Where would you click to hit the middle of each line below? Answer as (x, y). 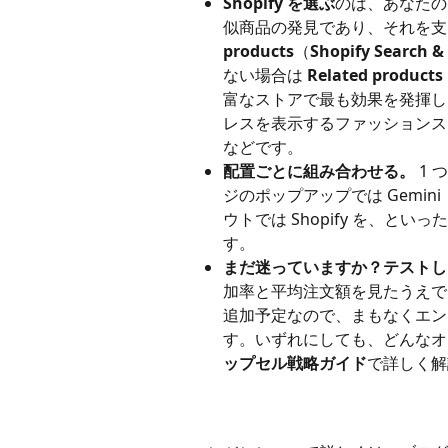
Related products (375, 75)
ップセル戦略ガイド (295, 363)
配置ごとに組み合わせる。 (319, 171)
